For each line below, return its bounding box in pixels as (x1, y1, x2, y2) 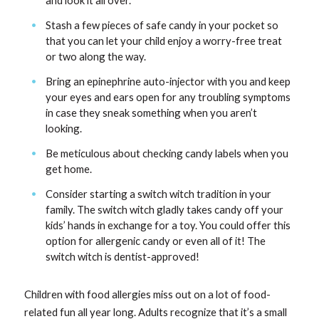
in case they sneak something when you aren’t (46, 106, 258, 120)
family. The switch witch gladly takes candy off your (46, 203, 284, 216)
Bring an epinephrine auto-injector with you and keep (46, 75, 291, 88)
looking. (46, 122, 83, 135)
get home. (46, 162, 93, 176)
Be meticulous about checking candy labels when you (46, 147, 289, 160)
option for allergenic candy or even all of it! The (46, 234, 266, 248)
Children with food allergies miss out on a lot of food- (24, 288, 271, 301)
